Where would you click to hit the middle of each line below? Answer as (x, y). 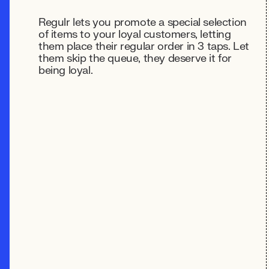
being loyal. (66, 71)
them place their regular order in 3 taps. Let (144, 47)
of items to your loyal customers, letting (135, 35)
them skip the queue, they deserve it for (135, 59)
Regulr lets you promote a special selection (143, 23)
